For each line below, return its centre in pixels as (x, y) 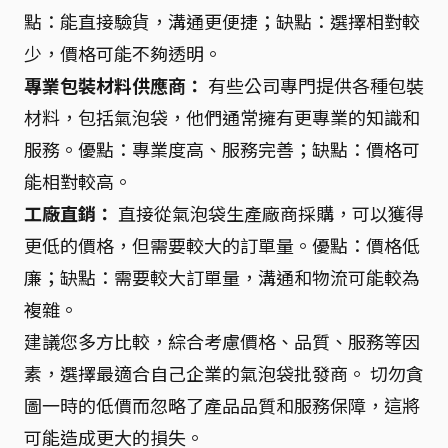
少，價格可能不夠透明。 (123, 52)
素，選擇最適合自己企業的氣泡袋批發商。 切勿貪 (224, 372)
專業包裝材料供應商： (114, 84)
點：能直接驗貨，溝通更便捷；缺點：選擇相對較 (222, 20)
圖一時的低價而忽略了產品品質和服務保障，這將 (222, 404)
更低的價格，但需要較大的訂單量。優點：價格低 (222, 244)
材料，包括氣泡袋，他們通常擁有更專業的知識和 (222, 116)
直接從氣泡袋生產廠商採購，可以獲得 (269, 212)
